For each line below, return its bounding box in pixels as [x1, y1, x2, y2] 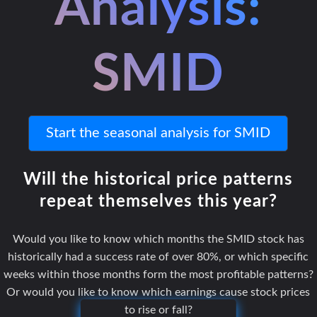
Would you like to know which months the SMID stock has [12, 234, 304, 245]
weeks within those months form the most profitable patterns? [3, 269, 313, 280]
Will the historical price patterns [23, 171, 294, 188]
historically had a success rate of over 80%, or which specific [8, 251, 309, 263]
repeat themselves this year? [39, 193, 277, 210]
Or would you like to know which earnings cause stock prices [6, 287, 311, 298]
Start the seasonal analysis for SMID [46, 126, 271, 140]
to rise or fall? [124, 304, 192, 316]
